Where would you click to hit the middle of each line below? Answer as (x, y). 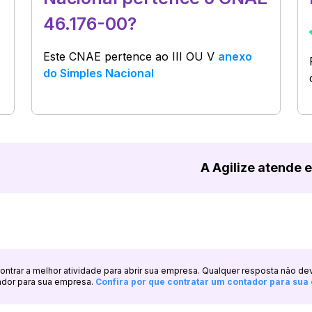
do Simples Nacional (99, 73)
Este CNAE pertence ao (108, 56)
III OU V (194, 56)
